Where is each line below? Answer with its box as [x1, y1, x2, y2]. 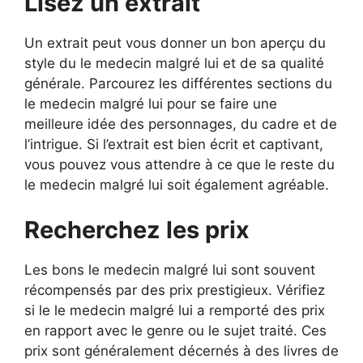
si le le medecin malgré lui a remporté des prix [24, 301, 325, 318]
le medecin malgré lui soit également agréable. [24, 177, 329, 193]
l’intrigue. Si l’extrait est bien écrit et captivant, [24, 136, 323, 152]
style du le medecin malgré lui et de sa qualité [24, 55, 324, 71]
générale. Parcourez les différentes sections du [24, 75, 332, 92]
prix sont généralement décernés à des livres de [24, 342, 339, 359]
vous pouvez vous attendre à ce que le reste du [24, 156, 335, 173]
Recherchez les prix [24, 215, 250, 244]
